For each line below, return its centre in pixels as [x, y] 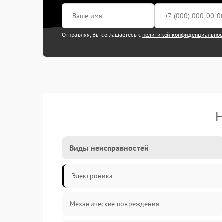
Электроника [92, 176]
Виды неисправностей [109, 148]
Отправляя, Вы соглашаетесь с [102, 34]
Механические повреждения [115, 204]
